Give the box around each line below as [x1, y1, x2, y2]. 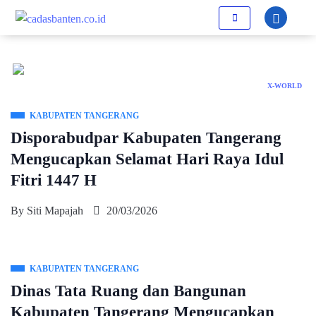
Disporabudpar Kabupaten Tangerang [11, 129, 281, 147]
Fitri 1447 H [11, 171, 97, 189]
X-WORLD [267, 82, 302, 90]
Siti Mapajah [27, 205, 83, 217]
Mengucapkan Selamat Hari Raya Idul [11, 150, 284, 168]
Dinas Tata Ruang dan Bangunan [11, 282, 246, 300]
